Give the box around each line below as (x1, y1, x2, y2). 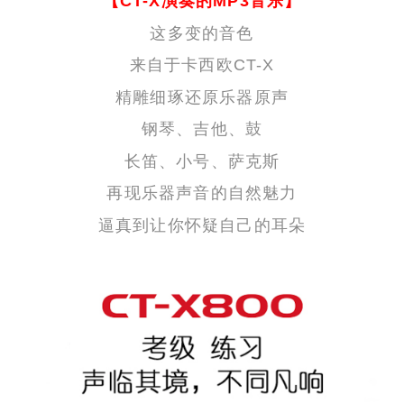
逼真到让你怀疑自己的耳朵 (97, 216, 307, 234)
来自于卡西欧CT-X (129, 56, 275, 74)
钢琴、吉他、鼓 (141, 120, 263, 138)
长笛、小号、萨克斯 (124, 151, 280, 170)
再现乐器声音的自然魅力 (106, 184, 298, 202)
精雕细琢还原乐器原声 (115, 87, 289, 106)
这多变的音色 (150, 23, 254, 42)
